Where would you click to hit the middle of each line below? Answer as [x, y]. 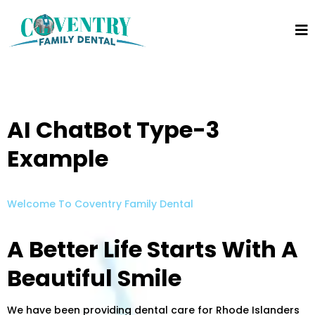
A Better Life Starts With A [153, 249]
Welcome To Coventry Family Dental [100, 204]
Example [58, 158]
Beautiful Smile [94, 278]
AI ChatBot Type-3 [113, 129]
